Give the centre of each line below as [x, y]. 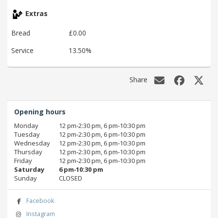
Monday [26, 126]
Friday [23, 161]
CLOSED [71, 178]
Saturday [29, 170]
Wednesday [32, 143]
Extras [36, 13]
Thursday [28, 152]
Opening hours [40, 112]
